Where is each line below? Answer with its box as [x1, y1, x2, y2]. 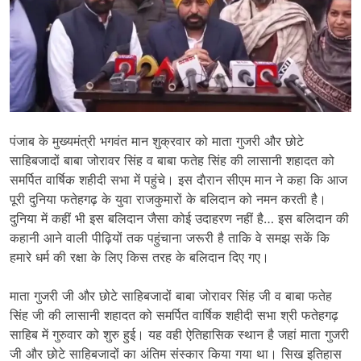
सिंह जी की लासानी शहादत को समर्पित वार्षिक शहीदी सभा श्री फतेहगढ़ [10, 307, 338, 324]
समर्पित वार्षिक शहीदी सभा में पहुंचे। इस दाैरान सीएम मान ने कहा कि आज [10, 172, 347, 189]
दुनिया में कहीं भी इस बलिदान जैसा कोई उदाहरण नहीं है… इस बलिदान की [10, 210, 349, 227]
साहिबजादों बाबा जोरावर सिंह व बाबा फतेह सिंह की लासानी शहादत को [10, 152, 334, 169]
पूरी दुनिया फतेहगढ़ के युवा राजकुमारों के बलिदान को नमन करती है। [10, 191, 326, 208]
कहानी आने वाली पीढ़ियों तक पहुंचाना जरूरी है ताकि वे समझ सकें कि [10, 230, 330, 247]
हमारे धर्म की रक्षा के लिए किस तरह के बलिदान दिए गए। [10, 249, 269, 266]
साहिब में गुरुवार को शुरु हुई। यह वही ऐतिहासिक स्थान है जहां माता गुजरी [10, 326, 349, 343]
